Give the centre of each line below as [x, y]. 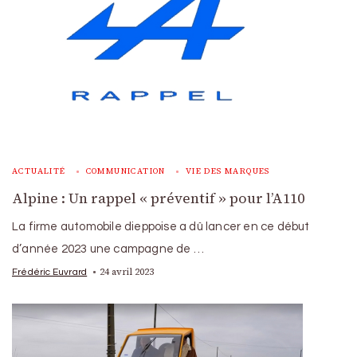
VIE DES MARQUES [228, 171]
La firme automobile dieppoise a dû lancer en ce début [161, 226]
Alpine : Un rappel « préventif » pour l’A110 [158, 198]
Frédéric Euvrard [50, 271]
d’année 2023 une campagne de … [108, 249]
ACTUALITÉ [39, 171]
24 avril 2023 [127, 271]
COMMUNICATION [126, 171]
